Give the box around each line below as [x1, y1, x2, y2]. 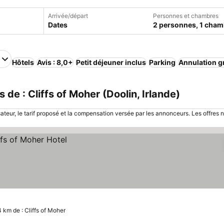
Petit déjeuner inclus [76, 58, 146, 66]
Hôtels [12, 58, 34, 66]
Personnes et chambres [153, 12, 218, 19]
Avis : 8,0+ [37, 58, 73, 66]
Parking [149, 58, 175, 66]
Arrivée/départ [48, 12, 88, 19]
